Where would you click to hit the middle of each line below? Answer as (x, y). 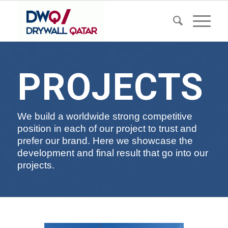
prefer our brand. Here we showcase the (105, 140)
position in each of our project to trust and (107, 128)
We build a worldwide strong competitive (105, 116)
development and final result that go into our (112, 153)
